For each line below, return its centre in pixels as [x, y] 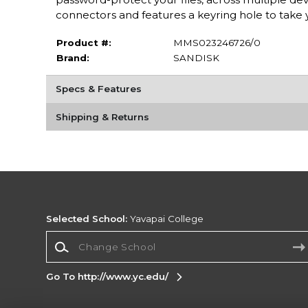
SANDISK [196, 58]
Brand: [73, 58]
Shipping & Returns [102, 117]
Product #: [84, 43]
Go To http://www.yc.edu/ [108, 276]
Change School [82, 238]
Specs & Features [98, 89]
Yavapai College [166, 218]
